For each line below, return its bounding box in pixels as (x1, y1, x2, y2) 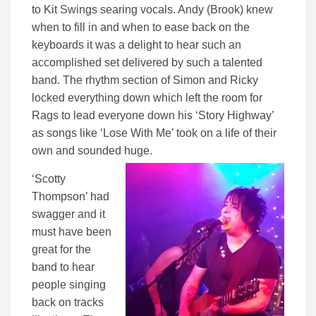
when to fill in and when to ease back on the (32, 20, 250, 33)
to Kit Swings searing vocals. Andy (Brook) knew (32, 3, 273, 16)
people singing (32, 278, 106, 291)
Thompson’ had (32, 190, 109, 202)
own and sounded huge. (32, 144, 152, 157)
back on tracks (32, 296, 104, 308)
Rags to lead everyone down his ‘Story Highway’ (32, 109, 274, 121)
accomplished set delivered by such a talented (32, 56, 262, 68)
